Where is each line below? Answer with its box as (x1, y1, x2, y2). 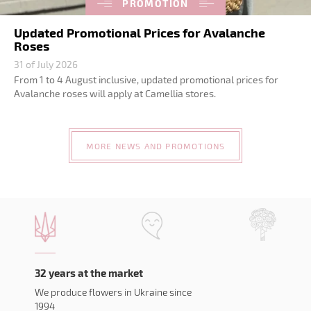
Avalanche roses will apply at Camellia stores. (14, 87, 216, 99)
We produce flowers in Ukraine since (35, 286, 192, 298)
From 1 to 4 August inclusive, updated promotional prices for (14, 74, 278, 85)
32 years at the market (35, 267, 143, 279)
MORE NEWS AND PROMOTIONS (85, 140, 226, 151)
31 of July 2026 (14, 58, 78, 70)
